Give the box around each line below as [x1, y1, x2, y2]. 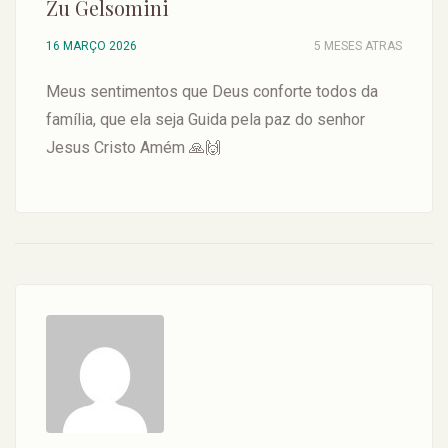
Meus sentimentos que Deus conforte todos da [46, 82, 378, 101]
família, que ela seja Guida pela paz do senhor [46, 110, 365, 129]
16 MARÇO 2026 [46, 39, 137, 53]
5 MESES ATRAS [314, 39, 402, 53]
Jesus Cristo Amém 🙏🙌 [46, 138, 221, 157]
